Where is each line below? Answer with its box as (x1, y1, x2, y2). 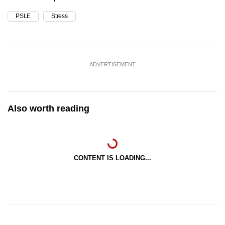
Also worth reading (8, 103, 89, 114)
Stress (51, 13, 68, 20)
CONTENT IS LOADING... (74, 154, 151, 162)
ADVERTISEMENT (89, 61, 136, 68)
